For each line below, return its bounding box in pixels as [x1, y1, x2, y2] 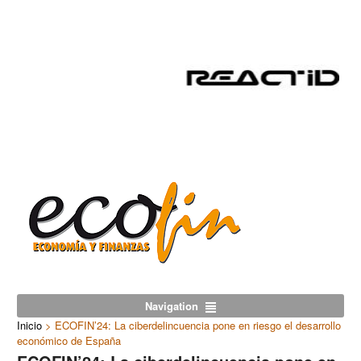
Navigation [145, 298, 199, 314]
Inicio [17, 317, 43, 334]
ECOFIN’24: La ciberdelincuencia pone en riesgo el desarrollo [55, 317, 342, 334]
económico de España [17, 333, 122, 349]
